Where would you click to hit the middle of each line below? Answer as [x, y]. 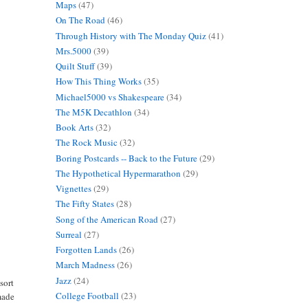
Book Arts [74, 128]
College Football [87, 295]
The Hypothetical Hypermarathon [118, 173]
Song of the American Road [107, 219]
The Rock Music [86, 143]
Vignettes [73, 189]
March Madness [85, 265]
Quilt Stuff [75, 66]
